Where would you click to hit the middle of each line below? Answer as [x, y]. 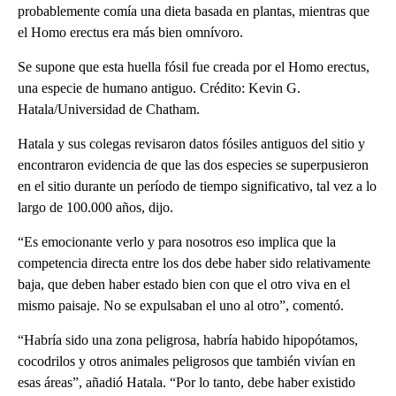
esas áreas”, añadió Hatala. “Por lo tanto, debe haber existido [187, 382]
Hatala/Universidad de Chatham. [109, 109]
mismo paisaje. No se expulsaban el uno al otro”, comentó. [181, 305]
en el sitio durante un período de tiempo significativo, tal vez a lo [197, 186]
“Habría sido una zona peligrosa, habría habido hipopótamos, [188, 339]
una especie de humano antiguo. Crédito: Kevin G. [159, 88]
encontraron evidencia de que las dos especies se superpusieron [193, 164]
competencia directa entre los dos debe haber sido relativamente [194, 263]
